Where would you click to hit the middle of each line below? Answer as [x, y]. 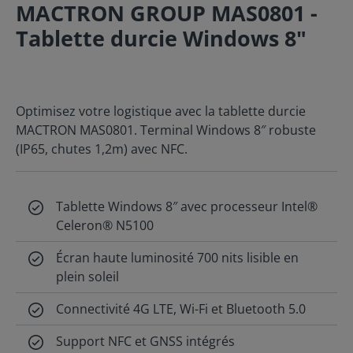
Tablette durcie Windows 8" [161, 38]
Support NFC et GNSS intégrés [146, 341]
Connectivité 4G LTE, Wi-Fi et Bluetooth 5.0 [181, 309]
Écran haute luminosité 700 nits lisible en [178, 258]
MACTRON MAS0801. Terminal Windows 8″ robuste [166, 130]
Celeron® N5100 [105, 225]
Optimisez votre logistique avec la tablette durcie [161, 111]
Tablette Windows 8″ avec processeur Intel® [187, 206]
